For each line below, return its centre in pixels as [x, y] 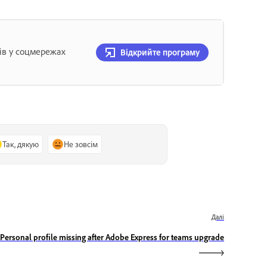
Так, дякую [21, 144]
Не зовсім [81, 144]
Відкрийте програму [160, 52]
